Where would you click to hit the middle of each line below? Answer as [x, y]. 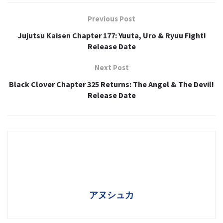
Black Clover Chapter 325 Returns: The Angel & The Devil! [111, 84]
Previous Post [111, 18]
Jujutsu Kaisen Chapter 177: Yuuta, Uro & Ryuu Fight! [111, 35]
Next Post [111, 67]
